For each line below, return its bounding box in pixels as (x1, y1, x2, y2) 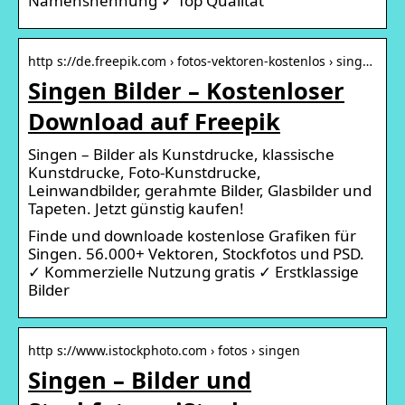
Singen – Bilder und (28, 363, 251, 395)
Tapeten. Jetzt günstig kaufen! (28, 197, 244, 219)
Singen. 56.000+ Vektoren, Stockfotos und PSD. (28, 242, 364, 264)
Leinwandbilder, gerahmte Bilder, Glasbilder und (28, 179, 372, 201)
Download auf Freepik (28, 105, 280, 137)
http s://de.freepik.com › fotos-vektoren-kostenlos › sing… (28, 52, 372, 70)
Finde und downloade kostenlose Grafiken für (28, 224, 356, 246)
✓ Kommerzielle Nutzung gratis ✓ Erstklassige (28, 260, 359, 282)
